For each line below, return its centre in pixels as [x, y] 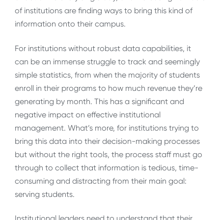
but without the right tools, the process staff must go [109, 154]
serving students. [45, 194]
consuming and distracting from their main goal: [101, 181]
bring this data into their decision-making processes [107, 141]
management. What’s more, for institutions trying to [107, 128]
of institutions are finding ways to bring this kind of [104, 11]
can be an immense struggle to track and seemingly [107, 61]
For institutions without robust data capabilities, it [103, 48]
